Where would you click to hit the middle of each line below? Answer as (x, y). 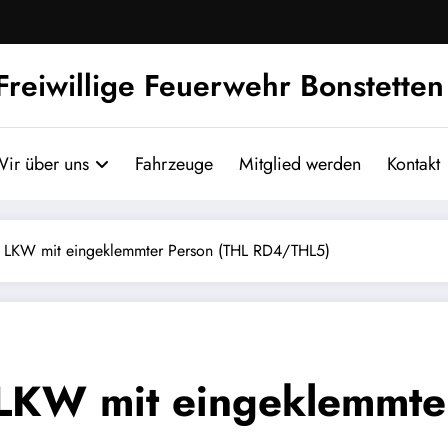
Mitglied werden (300, 163)
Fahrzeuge (174, 163)
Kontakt (413, 163)
